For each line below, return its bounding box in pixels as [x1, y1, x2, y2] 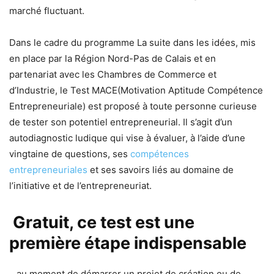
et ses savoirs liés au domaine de [87, 164, 234, 176]
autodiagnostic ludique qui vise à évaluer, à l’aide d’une [9, 132, 245, 144]
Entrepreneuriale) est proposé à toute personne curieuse [9, 100, 257, 113]
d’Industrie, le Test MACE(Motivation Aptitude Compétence [9, 84, 263, 97]
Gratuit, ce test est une [9, 212, 194, 233]
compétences [130, 148, 189, 160]
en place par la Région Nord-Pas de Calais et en [9, 53, 216, 65]
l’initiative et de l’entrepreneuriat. [9, 180, 152, 192]
